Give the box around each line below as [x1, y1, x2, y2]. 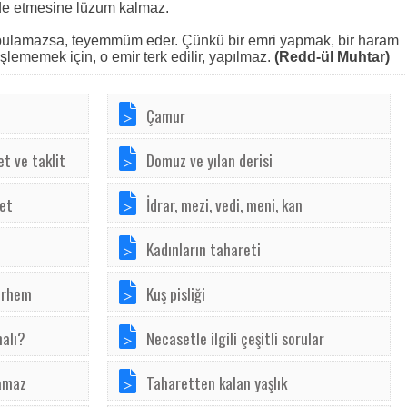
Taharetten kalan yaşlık [146, 371, 287, 394]
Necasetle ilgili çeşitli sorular [146, 326, 324, 350]
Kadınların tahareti [146, 237, 261, 261]
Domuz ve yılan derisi [146, 148, 273, 172]
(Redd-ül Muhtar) [274, 49, 390, 65]
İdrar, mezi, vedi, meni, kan [146, 193, 303, 216]
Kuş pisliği [146, 282, 205, 305]
